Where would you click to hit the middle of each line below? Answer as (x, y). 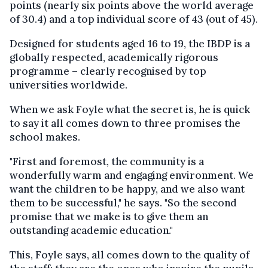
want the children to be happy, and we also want (127, 189)
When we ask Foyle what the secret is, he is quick (130, 109)
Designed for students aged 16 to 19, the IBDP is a (130, 44)
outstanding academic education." (91, 230)
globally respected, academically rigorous (114, 57)
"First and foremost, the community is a (107, 162)
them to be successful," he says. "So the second (123, 203)
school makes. (45, 137)
